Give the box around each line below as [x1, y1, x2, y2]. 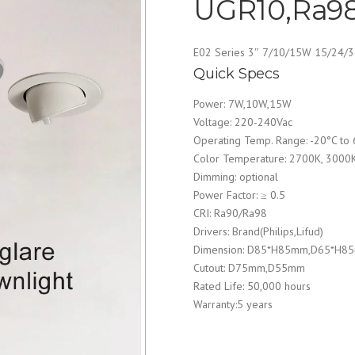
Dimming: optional [193, 170, 278, 184]
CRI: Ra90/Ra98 [193, 206, 267, 220]
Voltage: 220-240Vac [193, 115, 292, 129]
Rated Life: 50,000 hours [193, 279, 311, 293]
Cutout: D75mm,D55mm [193, 261, 305, 275]
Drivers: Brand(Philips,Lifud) [193, 224, 323, 239]
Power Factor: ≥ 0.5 [193, 188, 285, 202]
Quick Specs [193, 65, 280, 82]
